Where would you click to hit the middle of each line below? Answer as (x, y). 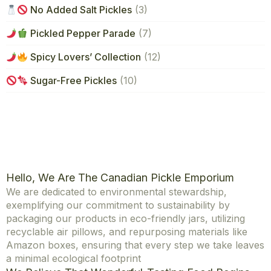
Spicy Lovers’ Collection (85, 57)
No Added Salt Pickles (80, 10)
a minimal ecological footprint (73, 259)
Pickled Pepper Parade (82, 34)
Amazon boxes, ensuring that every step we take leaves (135, 245)
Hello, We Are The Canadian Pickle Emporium (120, 178)
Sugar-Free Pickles (73, 81)
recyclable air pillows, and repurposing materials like (127, 232)
